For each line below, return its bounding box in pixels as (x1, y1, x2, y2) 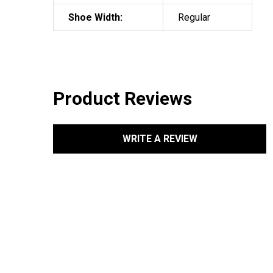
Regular (178, 11, 210, 23)
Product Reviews (53, 87, 192, 109)
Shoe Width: (68, 11, 122, 23)
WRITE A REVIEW (122, 132, 197, 144)
